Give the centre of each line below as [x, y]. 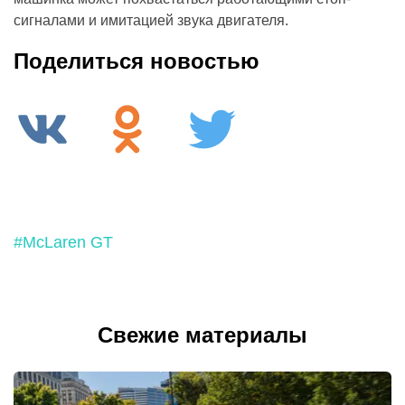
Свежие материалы [202, 335]
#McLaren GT [63, 243]
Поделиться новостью [137, 61]
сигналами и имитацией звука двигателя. [151, 21]
